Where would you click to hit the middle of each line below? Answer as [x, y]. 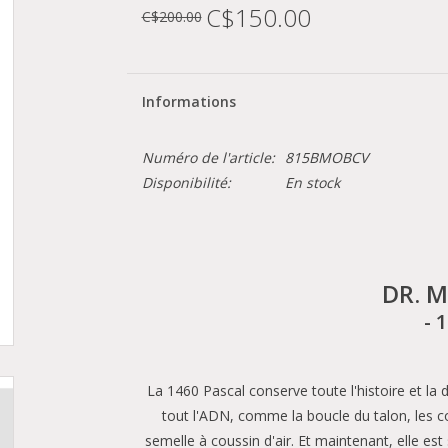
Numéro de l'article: [208, 157]
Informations [188, 101]
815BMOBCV [326, 157]
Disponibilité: [186, 182]
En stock [312, 182]
